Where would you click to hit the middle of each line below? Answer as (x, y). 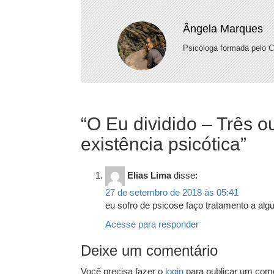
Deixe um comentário (149, 250)
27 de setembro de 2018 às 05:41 (172, 192)
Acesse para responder (152, 224)
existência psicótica (161, 144)
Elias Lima (149, 175)
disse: (186, 175)
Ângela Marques (223, 28)
